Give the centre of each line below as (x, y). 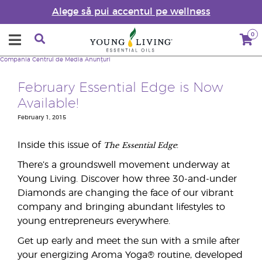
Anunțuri (98, 60)
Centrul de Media (58, 60)
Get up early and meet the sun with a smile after (129, 241)
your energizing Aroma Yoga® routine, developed (130, 255)
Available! (48, 104)
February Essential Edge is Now (120, 88)
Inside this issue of (61, 145)
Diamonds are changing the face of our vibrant (125, 193)
